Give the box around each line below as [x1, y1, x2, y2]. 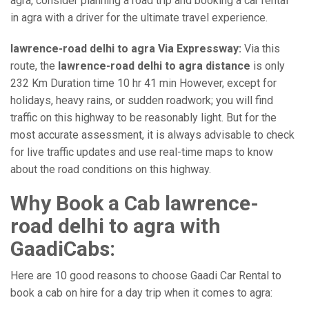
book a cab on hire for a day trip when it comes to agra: [10, 286, 272, 299]
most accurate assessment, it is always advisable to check [10, 128, 295, 141]
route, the [10, 59, 58, 72]
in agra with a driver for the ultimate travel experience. [10, 11, 268, 24]
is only [250, 59, 285, 72]
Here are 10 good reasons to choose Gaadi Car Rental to [10, 269, 281, 282]
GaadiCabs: [10, 237, 115, 261]
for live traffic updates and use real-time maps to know [10, 146, 273, 159]
